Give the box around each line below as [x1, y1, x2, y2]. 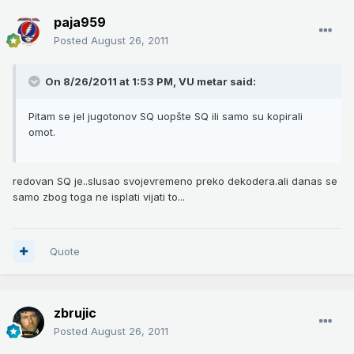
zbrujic [54, 304, 96, 321]
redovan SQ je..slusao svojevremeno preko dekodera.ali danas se [13, 174, 337, 187]
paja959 [54, 13, 106, 30]
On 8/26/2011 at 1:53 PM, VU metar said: [43, 74, 256, 88]
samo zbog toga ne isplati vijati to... [13, 190, 185, 203]
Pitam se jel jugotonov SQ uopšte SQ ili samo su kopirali [28, 109, 303, 122]
